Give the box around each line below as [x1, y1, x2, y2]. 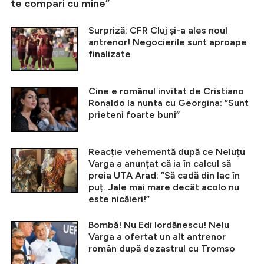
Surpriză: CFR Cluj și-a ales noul [88, 24, 227, 36]
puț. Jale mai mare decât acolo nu [88, 181, 239, 193]
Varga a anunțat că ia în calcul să [88, 157, 231, 169]
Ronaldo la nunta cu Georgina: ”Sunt [88, 97, 249, 108]
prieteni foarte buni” [88, 108, 180, 120]
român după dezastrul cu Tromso [88, 242, 235, 254]
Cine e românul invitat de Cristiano [88, 85, 244, 97]
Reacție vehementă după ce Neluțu [88, 146, 245, 157]
